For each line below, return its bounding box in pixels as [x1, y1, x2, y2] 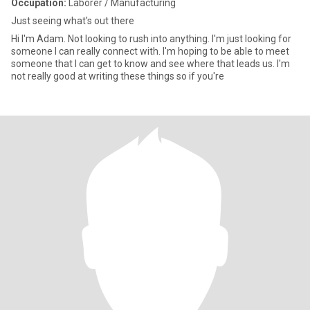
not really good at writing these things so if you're [11, 71, 224, 82]
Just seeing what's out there [11, 15, 134, 26]
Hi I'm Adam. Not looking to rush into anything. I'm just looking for [11, 33, 291, 44]
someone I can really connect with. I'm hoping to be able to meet [11, 46, 289, 57]
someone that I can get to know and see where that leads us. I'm [11, 58, 290, 69]
